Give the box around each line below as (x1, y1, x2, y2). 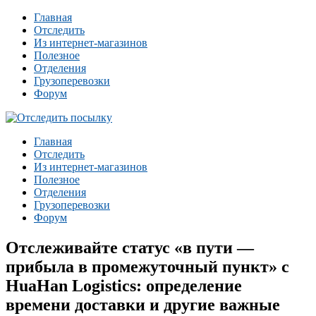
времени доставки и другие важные (6, 295, 280, 314)
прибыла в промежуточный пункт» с (6, 257, 289, 276)
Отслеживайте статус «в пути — (6, 238, 254, 257)
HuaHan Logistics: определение (6, 276, 242, 295)
